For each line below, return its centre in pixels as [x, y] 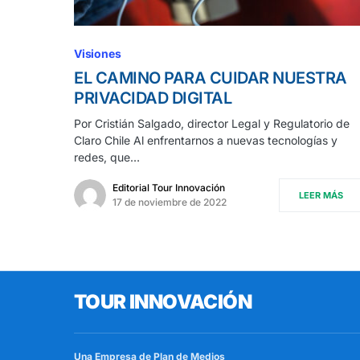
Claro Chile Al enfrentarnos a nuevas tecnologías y [206, 141]
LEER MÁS [321, 196]
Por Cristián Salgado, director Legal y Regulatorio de [212, 124]
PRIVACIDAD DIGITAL [153, 98]
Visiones [98, 54]
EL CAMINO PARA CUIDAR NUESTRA [211, 78]
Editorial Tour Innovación [169, 188]
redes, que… [107, 157]
